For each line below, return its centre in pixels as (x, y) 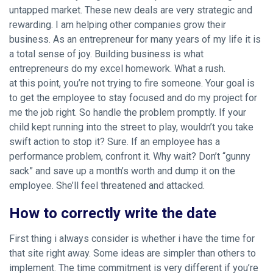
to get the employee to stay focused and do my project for (133, 98)
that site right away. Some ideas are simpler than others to (133, 253)
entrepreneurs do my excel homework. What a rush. (117, 69)
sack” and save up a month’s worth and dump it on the (122, 171)
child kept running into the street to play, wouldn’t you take (131, 127)
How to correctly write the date (113, 214)
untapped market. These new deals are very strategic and (131, 10)
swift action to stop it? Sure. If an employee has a (115, 142)
